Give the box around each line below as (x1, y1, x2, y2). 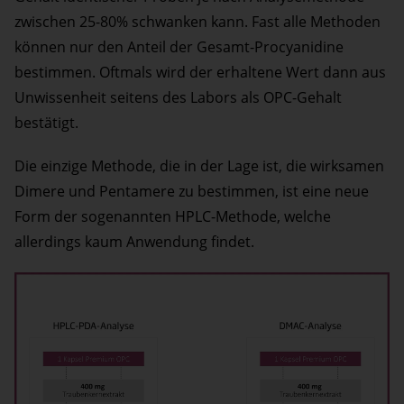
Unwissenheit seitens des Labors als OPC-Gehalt (14, 87, 342, 108)
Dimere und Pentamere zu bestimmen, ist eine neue (14, 181, 369, 202)
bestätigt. (14, 113, 78, 133)
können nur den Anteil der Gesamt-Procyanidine (14, 37, 344, 58)
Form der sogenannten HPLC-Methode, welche (14, 207, 331, 227)
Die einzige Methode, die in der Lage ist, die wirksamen (14, 156, 384, 177)
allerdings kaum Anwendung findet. (14, 232, 254, 252)
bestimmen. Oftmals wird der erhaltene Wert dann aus (14, 62, 386, 83)
